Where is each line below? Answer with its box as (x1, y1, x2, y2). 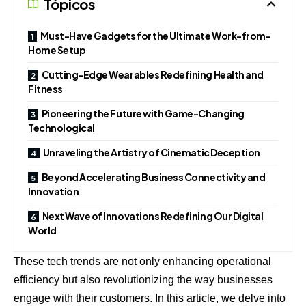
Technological (28, 121, 95, 134)
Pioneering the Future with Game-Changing (41, 107, 245, 120)
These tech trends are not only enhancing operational (14, 255, 271, 267)
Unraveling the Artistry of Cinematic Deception (42, 145, 260, 158)
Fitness (28, 82, 63, 95)
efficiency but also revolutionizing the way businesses (14, 273, 273, 286)
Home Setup (28, 43, 86, 56)
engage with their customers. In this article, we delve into (14, 292, 286, 304)
